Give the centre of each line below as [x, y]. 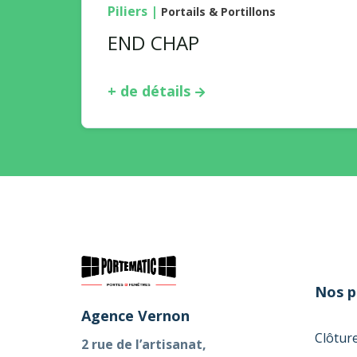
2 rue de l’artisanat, [144, 345]
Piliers [127, 11]
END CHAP [154, 43]
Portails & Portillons [218, 12]
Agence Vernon [135, 316]
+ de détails [149, 91]
